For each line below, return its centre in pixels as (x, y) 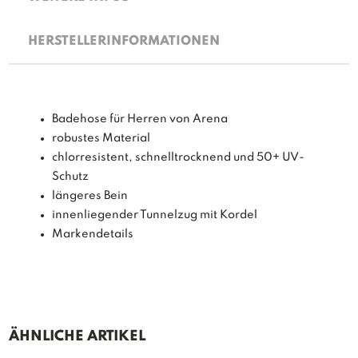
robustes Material (101, 138)
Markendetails (93, 234)
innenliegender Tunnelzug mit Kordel (155, 215)
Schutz (71, 176)
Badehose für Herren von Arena (140, 119)
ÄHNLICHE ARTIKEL (78, 336)
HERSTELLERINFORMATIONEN (124, 41)
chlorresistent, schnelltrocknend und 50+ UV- (179, 157)
